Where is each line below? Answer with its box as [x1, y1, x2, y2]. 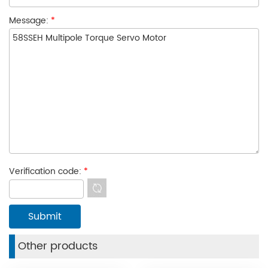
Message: [9, 14, 51, 28]
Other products [18, 237, 98, 255]
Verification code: [9, 165, 84, 179]
